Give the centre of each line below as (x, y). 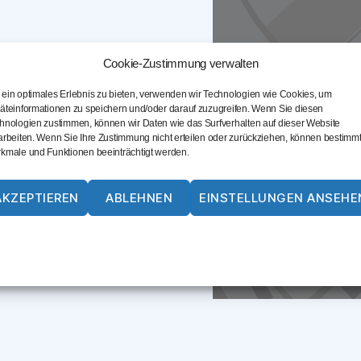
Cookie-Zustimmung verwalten (180, 63)
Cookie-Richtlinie (123, 240)
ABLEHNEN (139, 197)
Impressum (267, 240)
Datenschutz (201, 240)
